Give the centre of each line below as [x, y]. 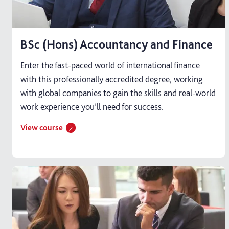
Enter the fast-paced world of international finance [110, 65]
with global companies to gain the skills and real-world [118, 93]
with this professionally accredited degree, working [112, 79]
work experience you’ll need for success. [92, 106]
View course [42, 127]
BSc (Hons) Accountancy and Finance [117, 44]
